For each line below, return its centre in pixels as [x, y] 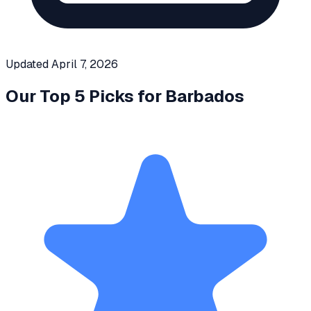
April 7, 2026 [85, 64]
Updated [28, 64]
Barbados [205, 96]
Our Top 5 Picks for [85, 96]
